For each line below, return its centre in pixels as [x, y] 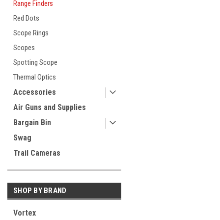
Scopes [24, 48]
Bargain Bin [32, 123]
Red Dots [26, 18]
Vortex [25, 213]
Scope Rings [31, 33]
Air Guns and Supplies [50, 107]
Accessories [35, 92]
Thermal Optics [35, 77]
